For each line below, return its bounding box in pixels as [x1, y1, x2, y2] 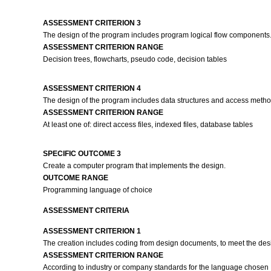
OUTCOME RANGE [42, 174, 108, 182]
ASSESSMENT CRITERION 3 [42, 19, 141, 27]
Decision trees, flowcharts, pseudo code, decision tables [42, 55, 227, 64]
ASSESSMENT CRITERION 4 [42, 84, 141, 93]
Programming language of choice [42, 186, 154, 194]
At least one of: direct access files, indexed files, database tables [42, 120, 253, 129]
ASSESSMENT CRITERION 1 [42, 227, 141, 235]
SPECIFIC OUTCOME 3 [42, 149, 121, 158]
